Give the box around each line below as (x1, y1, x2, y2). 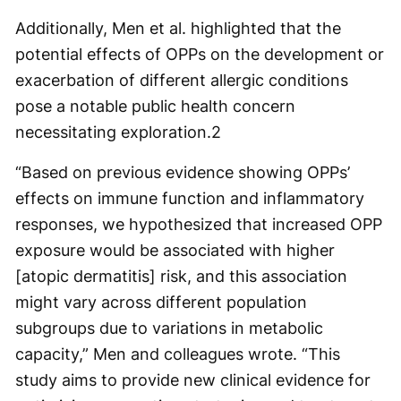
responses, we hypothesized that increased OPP (15, 215, 382, 234)
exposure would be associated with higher (15, 241, 335, 260)
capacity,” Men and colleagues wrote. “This (15, 345, 340, 363)
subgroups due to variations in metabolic (15, 319, 323, 337)
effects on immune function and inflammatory (15, 189, 364, 208)
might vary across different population (15, 293, 307, 311)
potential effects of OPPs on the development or (15, 45, 384, 64)
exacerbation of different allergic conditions (15, 71, 348, 90)
